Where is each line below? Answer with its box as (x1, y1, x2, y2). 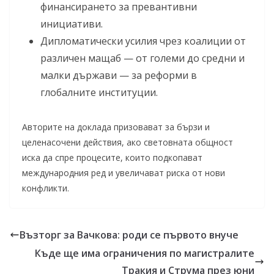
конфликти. (22, 182, 69, 194)
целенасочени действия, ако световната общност (22, 136, 233, 148)
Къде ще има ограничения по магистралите (35, 246, 254, 260)
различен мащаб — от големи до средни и (40, 51, 245, 65)
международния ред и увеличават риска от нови (22, 167, 225, 179)
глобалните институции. (40, 86, 158, 99)
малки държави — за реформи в (40, 68, 197, 82)
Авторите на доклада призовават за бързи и (22, 121, 210, 133)
